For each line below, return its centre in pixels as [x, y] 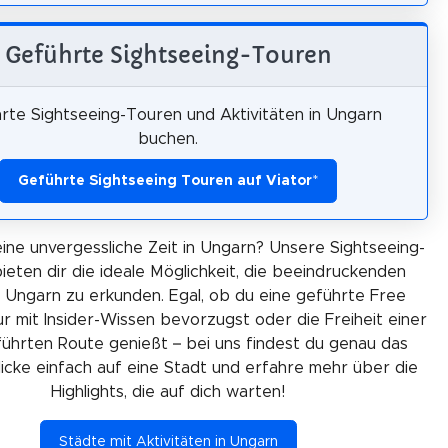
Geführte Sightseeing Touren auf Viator [165, 181]
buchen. [168, 139]
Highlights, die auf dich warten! [168, 392]
